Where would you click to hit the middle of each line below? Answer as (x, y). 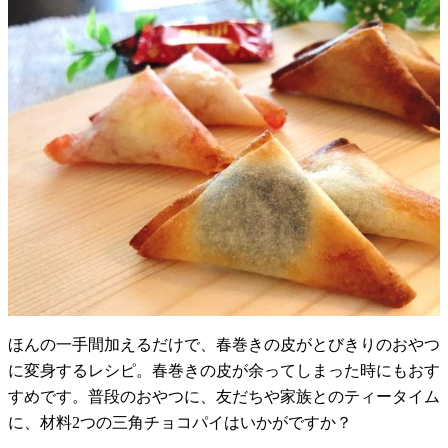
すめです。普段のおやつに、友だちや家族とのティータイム (224, 396)
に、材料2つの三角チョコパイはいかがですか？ (180, 422)
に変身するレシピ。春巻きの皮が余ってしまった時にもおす (224, 370)
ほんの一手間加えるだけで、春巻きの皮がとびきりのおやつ (224, 344)
